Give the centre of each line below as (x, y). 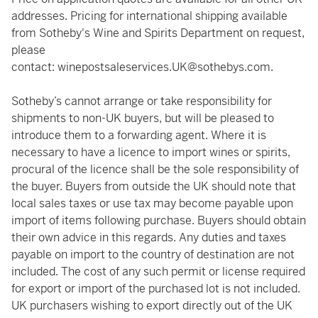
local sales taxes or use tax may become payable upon (152, 203)
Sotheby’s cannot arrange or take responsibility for (142, 101)
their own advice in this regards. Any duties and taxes (149, 237)
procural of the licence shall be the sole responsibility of (155, 169)
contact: (34, 67)
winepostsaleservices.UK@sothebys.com (164, 67)
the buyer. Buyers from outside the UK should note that (154, 186)
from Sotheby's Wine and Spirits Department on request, (158, 33)
